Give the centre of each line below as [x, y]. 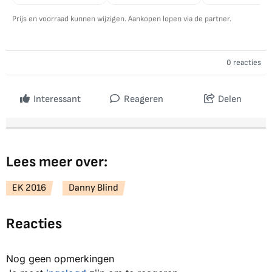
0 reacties [244, 63]
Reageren [143, 100]
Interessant [57, 100]
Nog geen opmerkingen [60, 259]
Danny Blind [93, 188]
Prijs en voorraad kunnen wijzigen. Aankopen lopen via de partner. [122, 19]
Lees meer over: [57, 162]
